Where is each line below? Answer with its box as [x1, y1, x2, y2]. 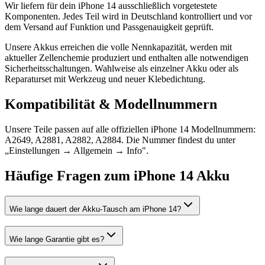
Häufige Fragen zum [5, 167, 134, 183]
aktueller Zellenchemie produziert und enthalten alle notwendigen [5, 53, 248, 63]
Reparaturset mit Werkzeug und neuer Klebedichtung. [5, 74, 205, 84]
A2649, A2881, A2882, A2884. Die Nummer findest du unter [5, 134, 235, 145]
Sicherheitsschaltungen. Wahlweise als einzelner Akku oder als [5, 63, 238, 73]
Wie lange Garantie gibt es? [9, 235, 104, 244]
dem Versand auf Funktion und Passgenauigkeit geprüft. [5, 22, 214, 32]
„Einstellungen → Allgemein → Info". [5, 145, 148, 156]
